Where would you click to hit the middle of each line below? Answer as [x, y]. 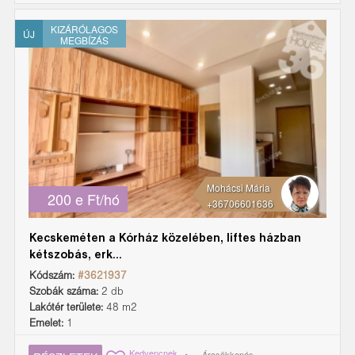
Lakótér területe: [66, 307]
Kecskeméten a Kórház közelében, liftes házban [165, 238]
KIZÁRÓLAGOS [84, 29]
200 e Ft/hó [84, 198]
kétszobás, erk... [76, 255]
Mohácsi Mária [239, 187]
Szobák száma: [64, 292]
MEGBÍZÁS [84, 40]
